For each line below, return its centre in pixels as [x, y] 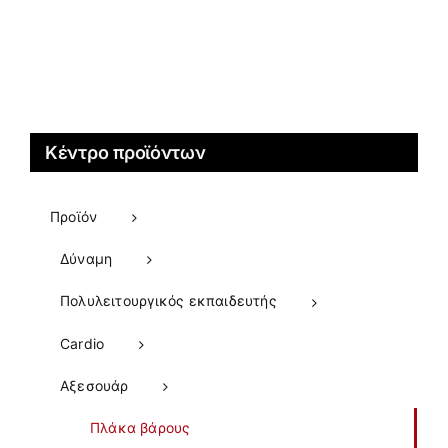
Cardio [82, 343]
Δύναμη [86, 259]
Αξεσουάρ [94, 385]
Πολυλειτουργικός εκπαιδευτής [168, 301]
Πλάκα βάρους [140, 427]
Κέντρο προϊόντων [125, 153]
